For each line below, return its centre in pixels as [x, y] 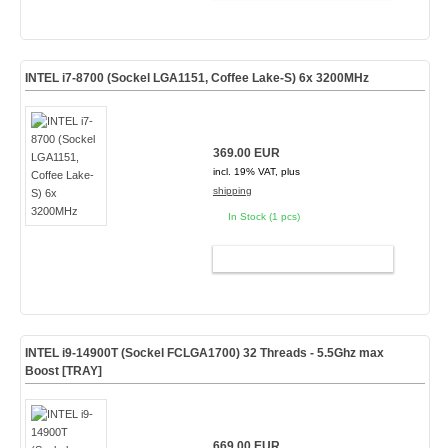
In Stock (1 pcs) [263, 216]
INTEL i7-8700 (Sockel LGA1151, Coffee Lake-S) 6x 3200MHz [196, 78]
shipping [232, 190]
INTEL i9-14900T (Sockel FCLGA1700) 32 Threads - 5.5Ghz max [204, 353]
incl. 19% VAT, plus [256, 171]
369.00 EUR [246, 153]
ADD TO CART [294, 259]
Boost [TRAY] [63, 371]
